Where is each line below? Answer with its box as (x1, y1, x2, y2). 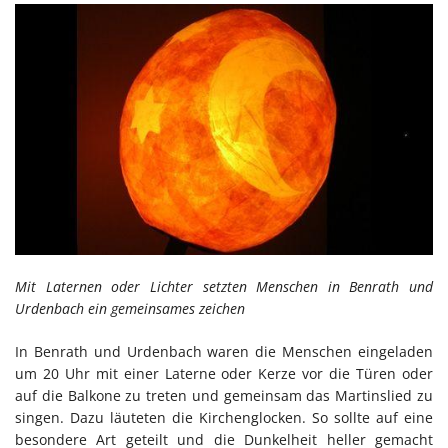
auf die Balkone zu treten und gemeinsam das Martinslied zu (15, 385, 433, 405)
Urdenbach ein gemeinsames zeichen (15, 298, 245, 318)
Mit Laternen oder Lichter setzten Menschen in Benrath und (15, 276, 433, 296)
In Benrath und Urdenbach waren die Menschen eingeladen (15, 341, 433, 361)
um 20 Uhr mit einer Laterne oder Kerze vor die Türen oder (15, 363, 433, 383)
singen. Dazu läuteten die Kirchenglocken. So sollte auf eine (15, 407, 433, 427)
